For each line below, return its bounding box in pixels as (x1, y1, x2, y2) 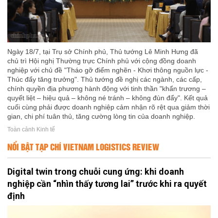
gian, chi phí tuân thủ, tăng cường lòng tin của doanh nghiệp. (7, 112, 195, 120)
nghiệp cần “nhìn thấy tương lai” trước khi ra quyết (7, 178, 207, 189)
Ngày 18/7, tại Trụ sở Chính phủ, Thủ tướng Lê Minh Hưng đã (7, 47, 198, 55)
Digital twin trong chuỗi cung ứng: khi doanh (7, 166, 184, 177)
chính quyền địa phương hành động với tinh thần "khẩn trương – (7, 84, 206, 92)
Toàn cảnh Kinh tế (7, 126, 55, 133)
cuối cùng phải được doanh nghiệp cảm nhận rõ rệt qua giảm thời (7, 103, 210, 111)
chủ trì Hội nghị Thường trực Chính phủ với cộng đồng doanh (7, 56, 196, 65)
